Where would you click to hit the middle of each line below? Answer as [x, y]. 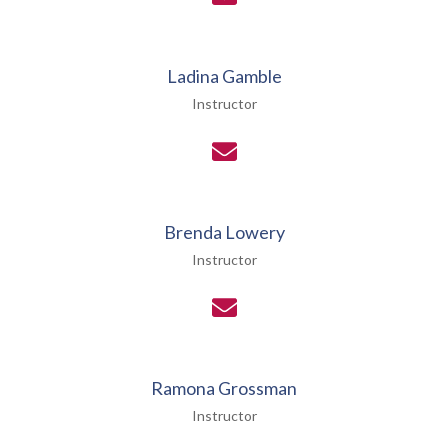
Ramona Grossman [224, 388]
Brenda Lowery [224, 232]
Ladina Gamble [224, 76]
